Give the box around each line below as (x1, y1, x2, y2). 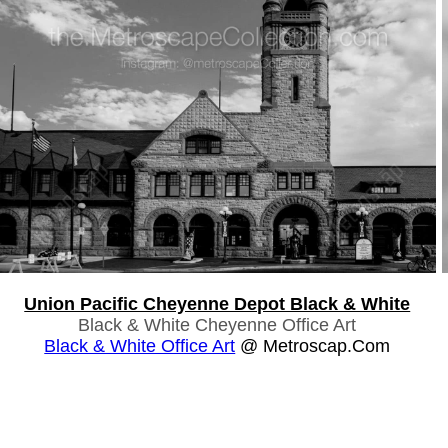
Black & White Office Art (44, 335, 236, 356)
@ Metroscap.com (235, 335, 391, 356)
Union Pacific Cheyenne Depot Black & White (24, 293, 411, 314)
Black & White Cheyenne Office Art (78, 314, 357, 335)
